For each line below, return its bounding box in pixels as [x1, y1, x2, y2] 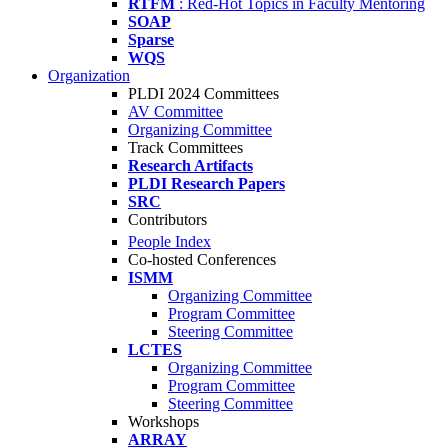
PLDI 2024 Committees [128, 85, 279, 102]
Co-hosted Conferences [128, 251, 276, 269]
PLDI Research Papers [128, 175, 285, 192]
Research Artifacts [128, 157, 253, 174]
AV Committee [128, 103, 223, 120]
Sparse [128, 31, 174, 48]
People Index [128, 233, 211, 251]
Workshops [128, 413, 199, 431]
